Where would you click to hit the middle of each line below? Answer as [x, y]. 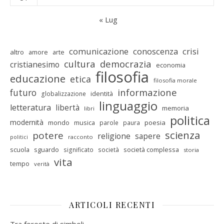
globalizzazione [63, 94]
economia [171, 65]
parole [109, 123]
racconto [80, 137]
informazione [147, 92]
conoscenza [155, 51]
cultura [80, 64]
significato [78, 150]
